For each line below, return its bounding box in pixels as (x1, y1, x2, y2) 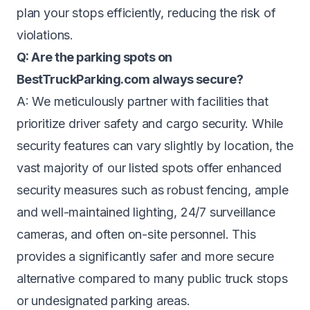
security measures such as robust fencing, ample (17, 183, 289, 197)
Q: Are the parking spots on (17, 50, 172, 64)
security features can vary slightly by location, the (17, 138, 293, 153)
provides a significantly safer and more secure (17, 249, 274, 264)
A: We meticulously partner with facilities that (17, 94, 268, 109)
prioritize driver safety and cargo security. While (17, 116, 284, 131)
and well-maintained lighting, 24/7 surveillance (17, 205, 275, 219)
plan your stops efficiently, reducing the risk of (17, 6, 276, 20)
